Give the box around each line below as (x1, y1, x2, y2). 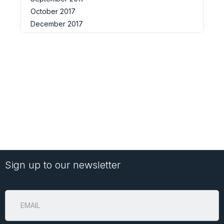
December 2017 (30, 19, 83, 28)
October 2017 (30, 6, 75, 15)
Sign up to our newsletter (5, 158, 120, 171)
